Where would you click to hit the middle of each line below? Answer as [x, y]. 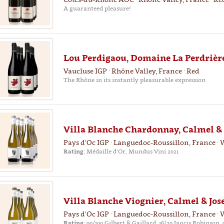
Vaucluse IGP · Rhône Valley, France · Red [131, 71]
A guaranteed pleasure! [97, 8]
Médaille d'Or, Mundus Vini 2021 [131, 151]
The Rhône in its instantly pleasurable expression [134, 80]
